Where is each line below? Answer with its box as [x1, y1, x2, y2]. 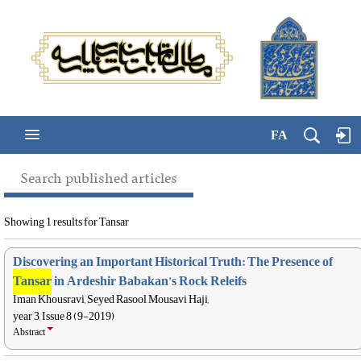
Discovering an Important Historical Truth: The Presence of [13, 249, 333, 275]
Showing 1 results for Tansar [4, 210, 129, 233]
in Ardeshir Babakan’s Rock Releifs [52, 268, 247, 294]
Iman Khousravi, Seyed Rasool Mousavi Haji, [13, 288, 209, 310]
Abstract [13, 322, 47, 342]
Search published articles [20, 167, 177, 192]
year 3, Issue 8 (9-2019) [13, 305, 114, 327]
